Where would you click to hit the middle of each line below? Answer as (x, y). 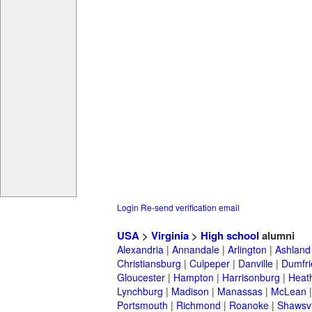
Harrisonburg (251, 278)
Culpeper (210, 264)
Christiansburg (149, 264)
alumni (277, 236)
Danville (256, 264)
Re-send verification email (190, 208)
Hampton (194, 278)
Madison (190, 291)
